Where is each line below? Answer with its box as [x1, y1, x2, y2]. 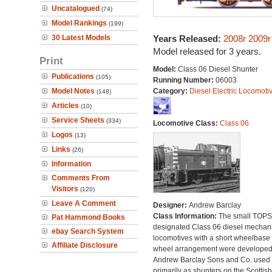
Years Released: [152, 33, 223, 44]
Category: [152, 87, 189, 95]
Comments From [52, 174, 110, 182]
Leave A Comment [52, 199, 116, 208]
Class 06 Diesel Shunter [177, 65, 258, 73]
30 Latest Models [52, 33, 110, 42]
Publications [52, 72, 94, 81]
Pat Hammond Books [52, 213, 125, 222]
